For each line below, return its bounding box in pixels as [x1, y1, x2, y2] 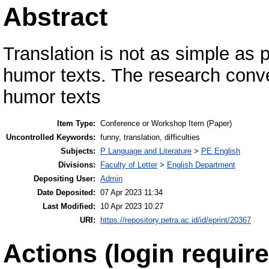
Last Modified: [43, 202, 95, 211]
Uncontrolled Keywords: [6, 133, 95, 142]
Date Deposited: [37, 188, 95, 198]
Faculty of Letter [100, 160, 157, 170]
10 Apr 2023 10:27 [100, 202, 163, 211]
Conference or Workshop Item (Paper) [100, 119, 232, 128]
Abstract [3, 2, 107, 32]
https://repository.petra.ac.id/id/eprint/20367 [100, 216, 251, 225]
